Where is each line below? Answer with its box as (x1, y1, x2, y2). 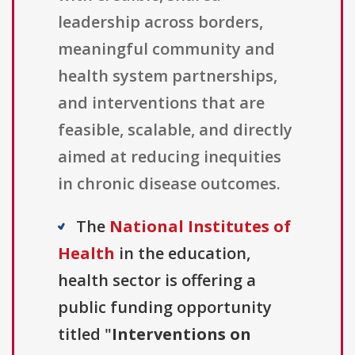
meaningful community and (58, 38, 275, 60)
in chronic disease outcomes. (58, 173, 281, 195)
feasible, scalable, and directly (58, 119, 292, 141)
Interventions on (112, 323, 251, 345)
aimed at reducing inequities (58, 146, 281, 168)
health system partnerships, (58, 65, 277, 87)
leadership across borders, (58, 11, 263, 33)
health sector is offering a (58, 269, 256, 292)
